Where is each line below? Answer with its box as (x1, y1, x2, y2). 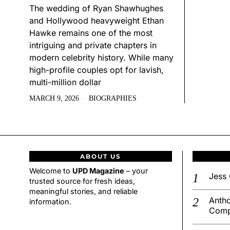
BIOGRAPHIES (89, 94, 137, 103)
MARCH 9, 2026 (29, 94, 79, 103)
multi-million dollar (29, 77, 101, 88)
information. (29, 197, 71, 206)
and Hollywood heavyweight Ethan (29, 15, 164, 26)
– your (124, 166, 148, 176)
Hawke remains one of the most (29, 28, 152, 39)
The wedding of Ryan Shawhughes (29, 3, 163, 14)
